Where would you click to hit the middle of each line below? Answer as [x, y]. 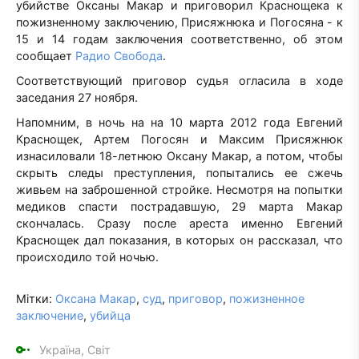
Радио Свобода [119, 55]
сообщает [46, 55]
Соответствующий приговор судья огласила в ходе [179, 80]
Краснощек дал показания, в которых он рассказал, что [179, 240]
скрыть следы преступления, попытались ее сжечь [179, 172]
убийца [110, 315]
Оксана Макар [96, 298]
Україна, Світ [75, 349]
